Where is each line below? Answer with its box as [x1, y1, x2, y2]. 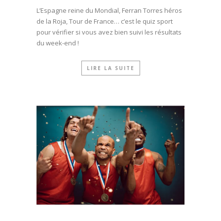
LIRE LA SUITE [86, 65, 135, 72]
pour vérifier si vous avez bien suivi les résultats [37, 28, 182, 37]
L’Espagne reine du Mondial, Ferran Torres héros [37, 6, 182, 15]
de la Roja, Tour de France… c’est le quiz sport [37, 17, 173, 26]
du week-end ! [37, 38, 79, 48]
